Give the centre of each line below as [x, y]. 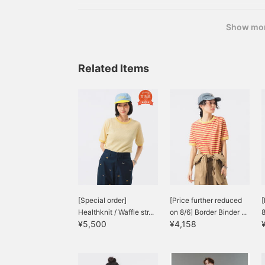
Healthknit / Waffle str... [116, 212]
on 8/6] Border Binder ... [208, 212]
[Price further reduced [206, 200]
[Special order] [102, 200]
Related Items [114, 68]
